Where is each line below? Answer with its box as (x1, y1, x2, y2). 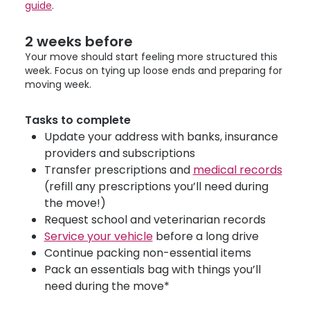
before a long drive (152, 228, 259, 244)
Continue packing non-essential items (44, 245, 251, 261)
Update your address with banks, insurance (44, 129, 278, 145)
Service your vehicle (44, 228, 153, 244)
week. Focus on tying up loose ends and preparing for (25, 64, 282, 77)
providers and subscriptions (44, 145, 195, 161)
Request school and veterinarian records (44, 212, 266, 228)
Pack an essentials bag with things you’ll (44, 262, 261, 277)
